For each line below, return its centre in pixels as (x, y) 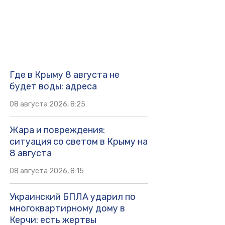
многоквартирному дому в (67, 208)
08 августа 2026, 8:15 (46, 171)
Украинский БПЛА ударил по (72, 197)
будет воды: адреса (53, 86)
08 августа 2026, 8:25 (47, 104)
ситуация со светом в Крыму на (78, 141)
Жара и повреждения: (57, 130)
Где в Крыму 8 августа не (64, 75)
